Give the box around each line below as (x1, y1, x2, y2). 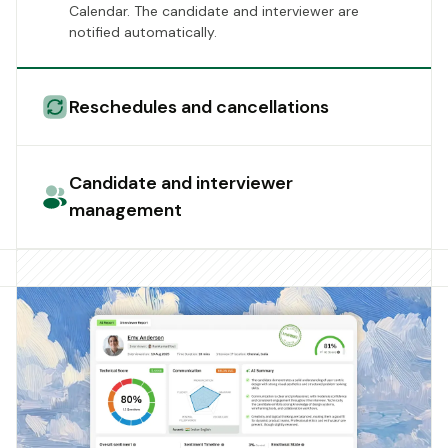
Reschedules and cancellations (69, 94, 329, 119)
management (69, 198, 182, 223)
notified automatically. (69, 23, 217, 42)
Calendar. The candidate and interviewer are (69, 2, 359, 21)
